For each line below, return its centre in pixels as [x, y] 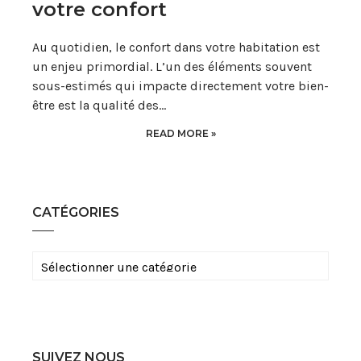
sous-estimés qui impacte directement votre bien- [180, 86]
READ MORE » [180, 134]
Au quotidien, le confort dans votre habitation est [176, 48]
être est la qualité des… [99, 106]
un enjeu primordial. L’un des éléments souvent [172, 67]
